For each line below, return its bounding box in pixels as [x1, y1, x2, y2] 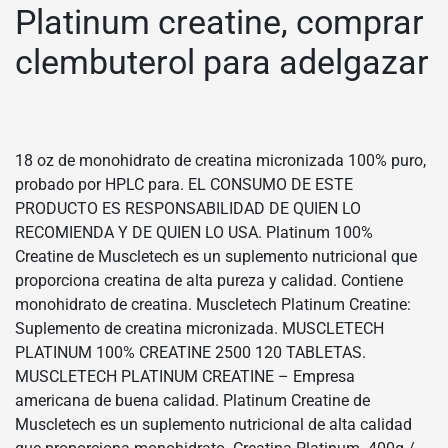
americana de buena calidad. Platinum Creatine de [15, 391, 370, 411]
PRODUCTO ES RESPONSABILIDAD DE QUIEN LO [15, 199, 361, 219]
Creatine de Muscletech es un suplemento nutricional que [15, 247, 417, 267]
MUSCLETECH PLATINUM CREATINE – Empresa [15, 367, 355, 387]
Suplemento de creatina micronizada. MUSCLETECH [15, 319, 384, 339]
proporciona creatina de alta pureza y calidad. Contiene [15, 271, 403, 291]
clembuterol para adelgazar [15, 41, 429, 82]
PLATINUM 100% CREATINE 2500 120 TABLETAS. [15, 343, 366, 363]
